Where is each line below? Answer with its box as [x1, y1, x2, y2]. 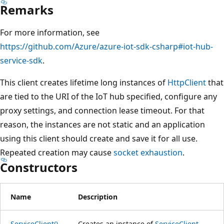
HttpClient [167, 76, 206, 88]
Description [78, 191, 117, 201]
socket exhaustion [113, 146, 182, 158]
